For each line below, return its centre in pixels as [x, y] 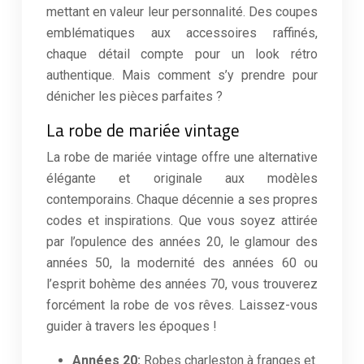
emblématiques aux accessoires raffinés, [182, 33]
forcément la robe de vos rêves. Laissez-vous [182, 305]
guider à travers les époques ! [132, 326]
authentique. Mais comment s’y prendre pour [182, 75]
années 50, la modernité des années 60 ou [182, 263]
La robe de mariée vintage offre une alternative [182, 157]
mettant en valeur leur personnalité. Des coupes [182, 12]
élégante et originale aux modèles [182, 178]
